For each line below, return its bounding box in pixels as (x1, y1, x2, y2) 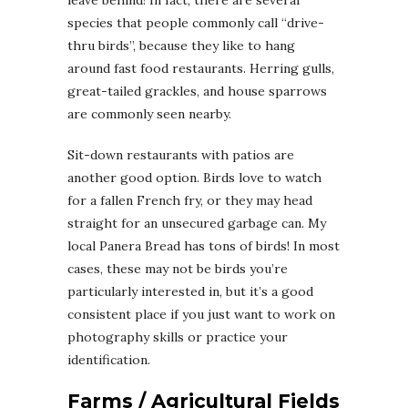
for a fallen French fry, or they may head (67, 191, 312, 209)
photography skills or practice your (67, 328, 288, 345)
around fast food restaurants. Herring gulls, (67, 59, 334, 76)
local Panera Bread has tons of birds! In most (67, 237, 340, 254)
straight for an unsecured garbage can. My (67, 214, 326, 231)
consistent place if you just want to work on (67, 305, 335, 322)
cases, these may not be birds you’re (67, 260, 288, 277)
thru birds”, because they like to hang (67, 36, 295, 54)
